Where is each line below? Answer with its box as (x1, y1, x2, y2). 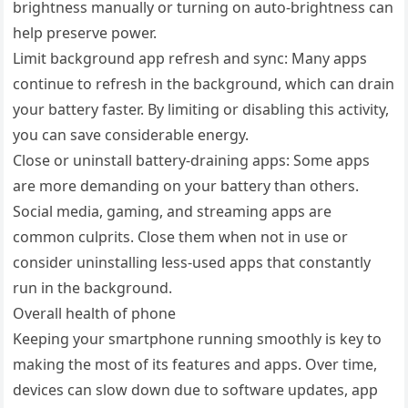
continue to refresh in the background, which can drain (13, 73, 395, 94)
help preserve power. (13, 22, 158, 43)
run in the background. (13, 277, 173, 298)
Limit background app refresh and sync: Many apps (13, 47, 368, 68)
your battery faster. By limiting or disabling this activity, (13, 98, 390, 119)
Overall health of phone (13, 302, 177, 323)
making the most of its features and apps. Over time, (13, 353, 378, 374)
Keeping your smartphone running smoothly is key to (13, 328, 382, 349)
